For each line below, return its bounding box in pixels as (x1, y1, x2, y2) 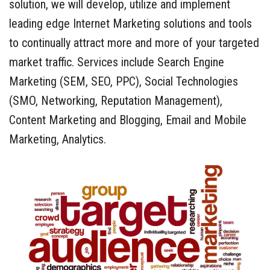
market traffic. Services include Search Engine (9, 55, 224, 70)
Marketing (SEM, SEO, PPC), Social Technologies (9, 74, 238, 89)
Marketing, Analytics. (9, 132, 106, 147)
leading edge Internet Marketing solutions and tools (9, 16, 252, 31)
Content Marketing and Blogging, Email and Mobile (9, 113, 246, 128)
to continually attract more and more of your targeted (9, 36, 259, 51)
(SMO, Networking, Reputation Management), (9, 93, 222, 108)
